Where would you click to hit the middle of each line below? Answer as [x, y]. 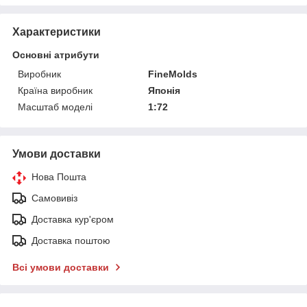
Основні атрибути [56, 54]
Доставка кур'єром [73, 219]
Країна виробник [55, 90]
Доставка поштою [71, 240]
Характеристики [57, 32]
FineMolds [173, 74]
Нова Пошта [59, 176]
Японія [164, 90]
